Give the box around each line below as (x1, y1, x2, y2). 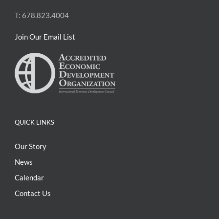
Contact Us (15, 189, 51, 198)
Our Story (15, 142, 46, 151)
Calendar (15, 173, 44, 182)
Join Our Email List (15, 32, 75, 42)
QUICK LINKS (15, 118, 54, 127)
